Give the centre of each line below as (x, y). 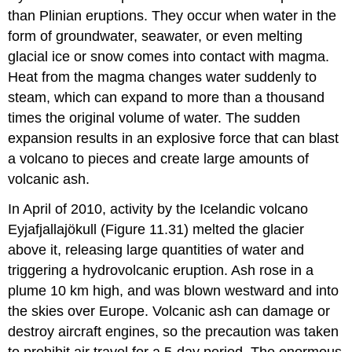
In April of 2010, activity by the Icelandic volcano (158, 209)
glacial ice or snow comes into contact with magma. (169, 56)
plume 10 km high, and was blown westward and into (174, 291)
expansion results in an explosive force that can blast (174, 138)
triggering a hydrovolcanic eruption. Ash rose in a (161, 271)
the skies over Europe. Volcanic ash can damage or (169, 312)
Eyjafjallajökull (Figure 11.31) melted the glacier (156, 230)
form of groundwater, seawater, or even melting (156, 36)
